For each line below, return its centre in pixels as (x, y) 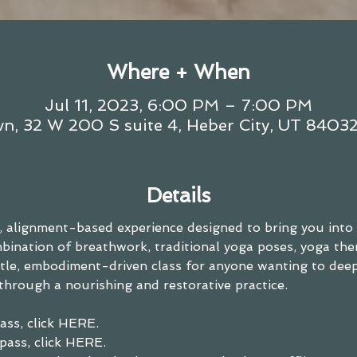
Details (178, 195)
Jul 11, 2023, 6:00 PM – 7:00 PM (178, 105)
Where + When (178, 72)
